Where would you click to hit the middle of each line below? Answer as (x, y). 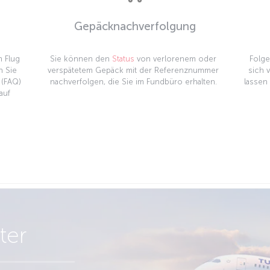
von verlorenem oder (175, 59)
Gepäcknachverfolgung (135, 26)
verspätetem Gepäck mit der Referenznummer (133, 70)
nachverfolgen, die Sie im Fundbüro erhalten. (133, 82)
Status (123, 59)
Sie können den (81, 59)
